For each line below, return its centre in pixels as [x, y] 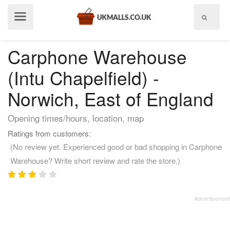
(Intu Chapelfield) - [83, 78]
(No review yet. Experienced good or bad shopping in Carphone [116, 147]
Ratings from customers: [49, 133]
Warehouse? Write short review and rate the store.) [95, 160]
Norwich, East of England [111, 99]
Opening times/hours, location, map [76, 118]
